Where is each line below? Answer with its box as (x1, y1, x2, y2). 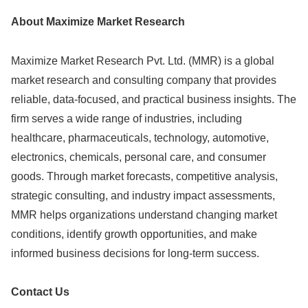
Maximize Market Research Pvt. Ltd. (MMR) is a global (11, 54, 274, 67)
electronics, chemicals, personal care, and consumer (11, 151, 266, 163)
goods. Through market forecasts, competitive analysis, (11, 170, 278, 182)
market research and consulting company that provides (11, 74, 276, 86)
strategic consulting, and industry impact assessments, (11, 189, 275, 201)
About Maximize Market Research (11, 15, 185, 27)
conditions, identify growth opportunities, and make (11, 228, 257, 240)
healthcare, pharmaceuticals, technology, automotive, (11, 131, 269, 144)
